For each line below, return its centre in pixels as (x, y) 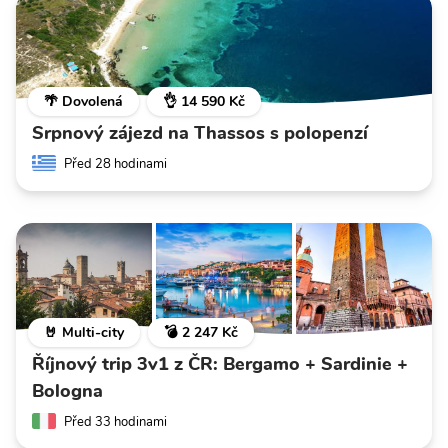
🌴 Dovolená (83, 101)
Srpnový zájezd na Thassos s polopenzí (200, 132)
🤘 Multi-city (84, 333)
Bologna (67, 391)
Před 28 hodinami (115, 163)
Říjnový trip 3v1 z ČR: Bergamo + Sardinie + (220, 364)
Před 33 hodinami (115, 422)
